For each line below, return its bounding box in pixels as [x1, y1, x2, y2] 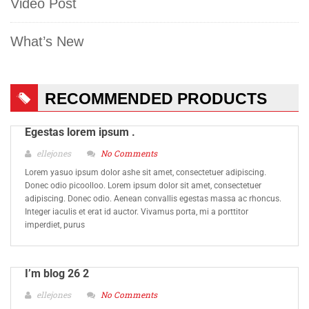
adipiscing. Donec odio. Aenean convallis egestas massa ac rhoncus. [25, 194, 281, 203]
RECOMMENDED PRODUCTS [45, 90, 267, 108]
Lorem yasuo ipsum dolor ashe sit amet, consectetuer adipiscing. [25, 168, 266, 177]
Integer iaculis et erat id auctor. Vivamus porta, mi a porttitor [25, 207, 248, 217]
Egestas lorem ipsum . [25, 126, 135, 139]
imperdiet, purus [25, 220, 85, 230]
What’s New [10, 34, 83, 49]
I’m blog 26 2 [25, 267, 89, 280]
